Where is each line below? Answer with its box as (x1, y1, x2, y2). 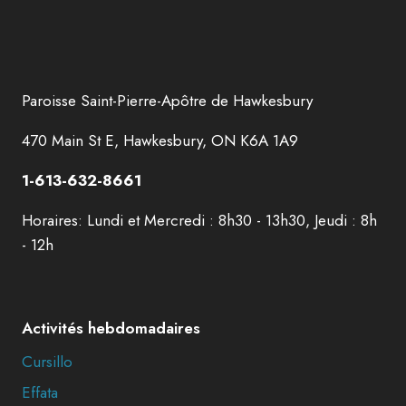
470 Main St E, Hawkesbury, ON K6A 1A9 (22, 130, 298, 151)
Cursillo (22, 351, 72, 373)
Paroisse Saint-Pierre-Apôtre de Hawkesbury (22, 90, 313, 111)
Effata (22, 381, 58, 403)
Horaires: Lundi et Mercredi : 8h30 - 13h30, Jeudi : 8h (22, 209, 377, 231)
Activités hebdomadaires (22, 317, 200, 339)
